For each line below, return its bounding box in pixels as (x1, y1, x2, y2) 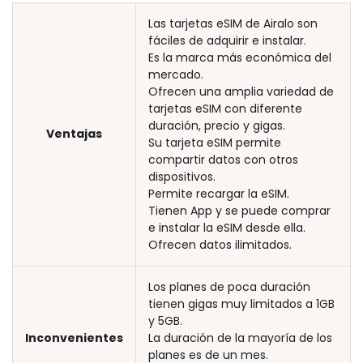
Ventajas (46, 125, 102, 142)
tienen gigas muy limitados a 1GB (148, 295, 335, 312)
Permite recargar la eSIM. (148, 185, 289, 202)
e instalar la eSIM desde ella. (148, 219, 305, 236)
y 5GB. (148, 312, 182, 329)
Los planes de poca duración (148, 278, 310, 295)
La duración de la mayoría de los (148, 329, 332, 346)
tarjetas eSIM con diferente (148, 100, 302, 117)
